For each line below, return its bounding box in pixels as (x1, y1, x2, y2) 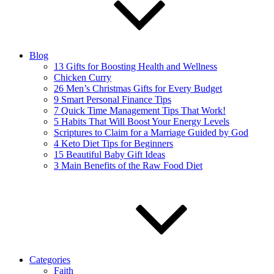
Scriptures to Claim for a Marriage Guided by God (54, 127, 248, 138)
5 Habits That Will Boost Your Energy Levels (54, 116, 229, 127)
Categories (29, 254, 70, 265)
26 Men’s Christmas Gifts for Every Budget (54, 83, 222, 94)
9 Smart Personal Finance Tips (54, 94, 171, 105)
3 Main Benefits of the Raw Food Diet (54, 160, 202, 171)
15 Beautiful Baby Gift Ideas (54, 149, 165, 160)
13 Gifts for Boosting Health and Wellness (54, 61, 217, 72)
